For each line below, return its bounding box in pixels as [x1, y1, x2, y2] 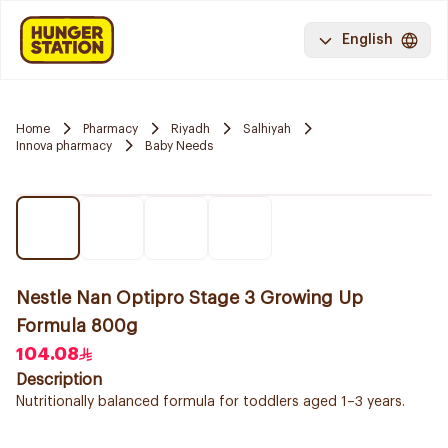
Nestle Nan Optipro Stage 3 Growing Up [16, 289, 363, 307]
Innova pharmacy [16, 139, 112, 152]
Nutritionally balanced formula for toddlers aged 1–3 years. [16, 395, 405, 409]
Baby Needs [145, 139, 213, 152]
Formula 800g [16, 317, 138, 335]
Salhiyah [243, 122, 291, 135]
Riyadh [171, 122, 210, 135]
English [342, 33, 393, 47]
